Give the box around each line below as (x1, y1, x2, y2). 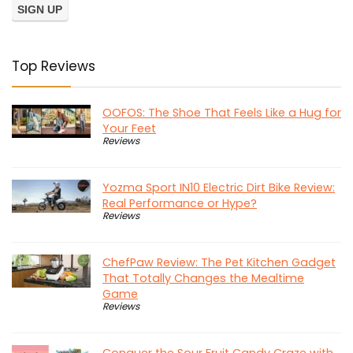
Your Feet (102, 120, 156, 136)
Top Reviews (12, 56, 95, 76)
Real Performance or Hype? (102, 195, 257, 211)
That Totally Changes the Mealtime (102, 269, 304, 286)
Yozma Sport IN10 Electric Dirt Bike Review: (102, 179, 335, 195)
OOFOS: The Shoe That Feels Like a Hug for (102, 104, 341, 121)
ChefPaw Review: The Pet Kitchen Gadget (102, 254, 336, 270)
